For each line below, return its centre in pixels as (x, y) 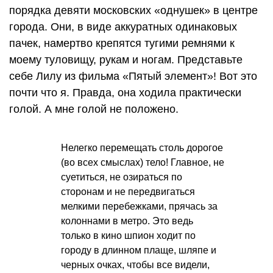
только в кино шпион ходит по (128, 235)
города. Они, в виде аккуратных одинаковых (123, 27)
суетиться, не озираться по (122, 177)
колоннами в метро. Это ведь (127, 221)
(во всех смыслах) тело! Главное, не (143, 162)
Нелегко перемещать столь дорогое (142, 147)
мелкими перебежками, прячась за (139, 206)
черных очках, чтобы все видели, (135, 264)
